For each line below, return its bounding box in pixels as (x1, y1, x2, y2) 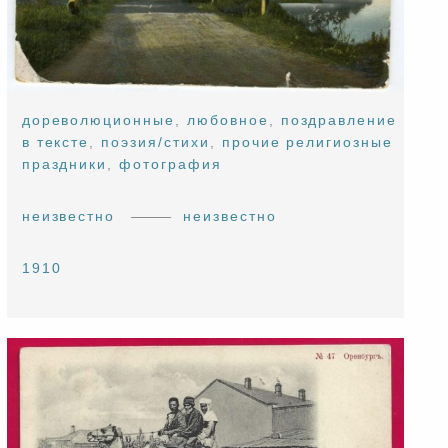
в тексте (21, 134, 90, 151)
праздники (21, 156, 108, 173)
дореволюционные (21, 112, 176, 129)
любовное (186, 112, 269, 129)
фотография (119, 156, 222, 173)
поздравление (280, 112, 398, 129)
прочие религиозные (221, 134, 393, 151)
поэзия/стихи (101, 134, 210, 151)
